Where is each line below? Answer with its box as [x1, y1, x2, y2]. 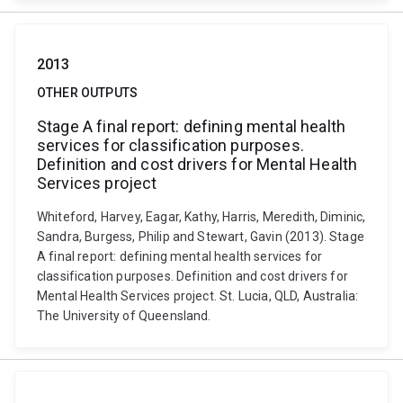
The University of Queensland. [37, 309, 211, 323]
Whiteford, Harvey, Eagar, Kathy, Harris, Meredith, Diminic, [37, 210, 366, 224]
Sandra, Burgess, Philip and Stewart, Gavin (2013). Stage [37, 229, 364, 244]
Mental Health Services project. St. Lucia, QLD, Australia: [37, 289, 359, 303]
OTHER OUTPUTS [37, 85, 139, 100]
